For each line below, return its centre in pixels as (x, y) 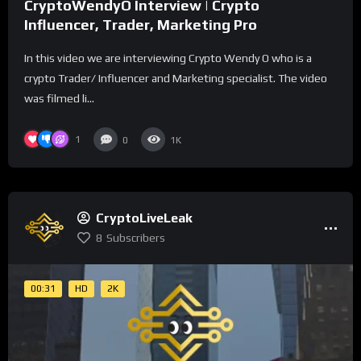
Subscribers (136, 238)
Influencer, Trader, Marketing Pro (141, 24)
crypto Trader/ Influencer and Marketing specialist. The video (176, 78)
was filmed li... (59, 98)
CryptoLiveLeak (144, 218)
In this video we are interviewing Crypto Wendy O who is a (168, 58)
